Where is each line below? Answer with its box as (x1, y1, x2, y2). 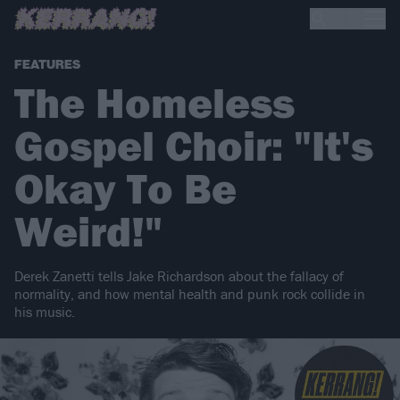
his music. (14, 303, 75, 321)
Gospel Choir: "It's (14, 119, 373, 172)
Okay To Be (14, 162, 237, 215)
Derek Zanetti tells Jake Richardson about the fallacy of (14, 267, 344, 286)
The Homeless (14, 76, 295, 129)
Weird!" (14, 204, 162, 258)
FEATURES (14, 57, 80, 73)
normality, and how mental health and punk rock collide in (14, 285, 365, 304)
